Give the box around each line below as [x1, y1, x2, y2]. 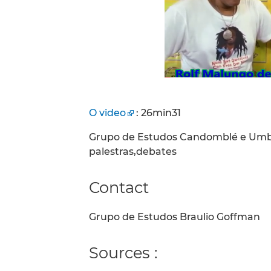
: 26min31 [134, 107, 181, 119]
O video [89, 107, 126, 119]
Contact [89, 178, 149, 197]
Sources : [89, 243, 157, 263]
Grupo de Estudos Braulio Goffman [89, 211, 260, 223]
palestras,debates [89, 146, 177, 157]
